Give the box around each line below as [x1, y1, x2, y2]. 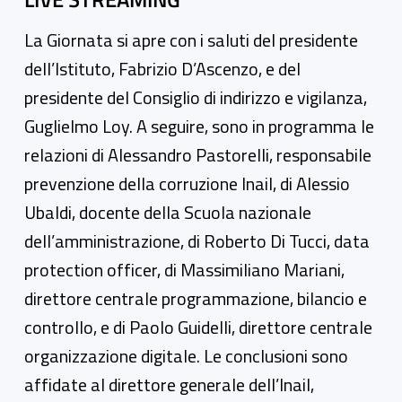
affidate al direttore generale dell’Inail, [24, 370, 314, 398]
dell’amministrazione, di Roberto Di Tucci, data [24, 226, 370, 255]
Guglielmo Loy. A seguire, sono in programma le [24, 111, 374, 140]
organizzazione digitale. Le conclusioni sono [24, 341, 348, 370]
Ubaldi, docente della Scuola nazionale [24, 197, 311, 226]
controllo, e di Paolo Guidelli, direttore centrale [24, 312, 372, 341]
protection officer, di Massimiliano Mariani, [24, 255, 345, 284]
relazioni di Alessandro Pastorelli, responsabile [24, 140, 371, 169]
